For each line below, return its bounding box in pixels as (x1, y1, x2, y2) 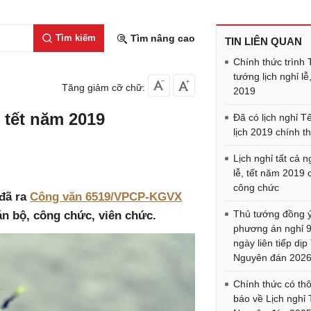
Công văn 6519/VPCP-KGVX (30, 190, 182, 203)
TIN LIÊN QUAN (225, 35, 303, 47)
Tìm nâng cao (128, 33, 195, 44)
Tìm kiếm (55, 33, 96, 43)
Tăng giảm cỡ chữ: (62, 82, 146, 93)
